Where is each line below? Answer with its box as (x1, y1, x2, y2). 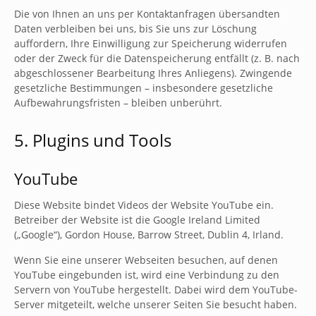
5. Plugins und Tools (14, 128, 171, 152)
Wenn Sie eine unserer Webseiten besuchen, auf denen (14, 253, 278, 267)
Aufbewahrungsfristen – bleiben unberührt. (14, 96, 222, 109)
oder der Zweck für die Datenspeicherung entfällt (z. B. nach (14, 51, 300, 65)
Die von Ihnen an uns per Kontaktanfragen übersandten (14, 7, 280, 20)
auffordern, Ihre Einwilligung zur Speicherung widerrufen (14, 37, 287, 50)
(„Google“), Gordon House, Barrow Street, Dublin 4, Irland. (14, 228, 284, 241)
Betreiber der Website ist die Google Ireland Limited (14, 213, 260, 226)
